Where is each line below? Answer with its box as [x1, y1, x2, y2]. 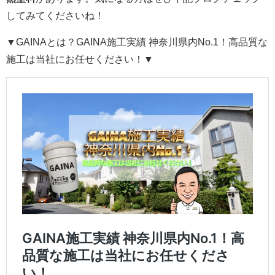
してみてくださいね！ [6, 10, 104, 21]
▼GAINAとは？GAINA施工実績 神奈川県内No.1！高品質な [6, 37, 268, 48]
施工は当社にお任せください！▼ [6, 54, 153, 65]
